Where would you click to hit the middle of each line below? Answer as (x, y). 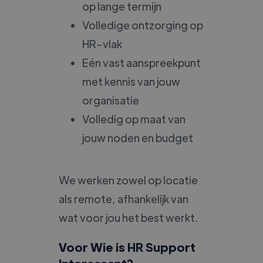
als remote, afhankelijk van (124, 198)
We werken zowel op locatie (128, 180)
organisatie (111, 100)
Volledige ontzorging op (143, 25)
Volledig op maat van (134, 119)
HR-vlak (102, 43)
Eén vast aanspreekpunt (141, 62)
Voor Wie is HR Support (127, 247)
